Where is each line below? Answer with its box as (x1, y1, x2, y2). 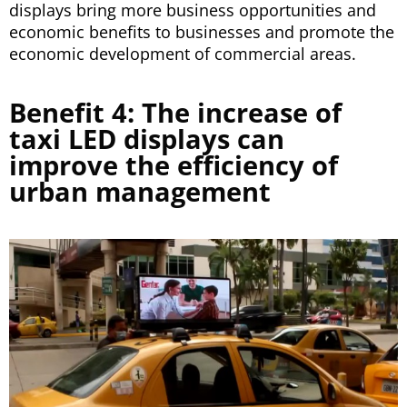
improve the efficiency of (9, 147, 338, 184)
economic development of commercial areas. (9, 43, 356, 65)
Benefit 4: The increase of (9, 94, 342, 131)
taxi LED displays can (9, 121, 284, 157)
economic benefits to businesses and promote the (9, 21, 394, 44)
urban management (9, 174, 271, 210)
